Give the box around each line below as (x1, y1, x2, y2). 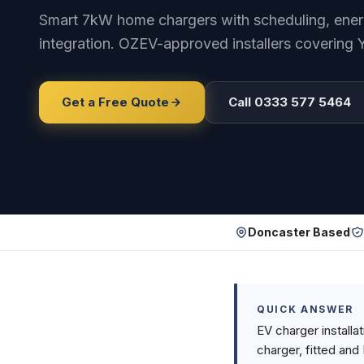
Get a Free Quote (62, 94, 169, 110)
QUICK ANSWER (257, 303, 354, 315)
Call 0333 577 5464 (228, 94, 351, 110)
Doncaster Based (247, 225, 350, 239)
